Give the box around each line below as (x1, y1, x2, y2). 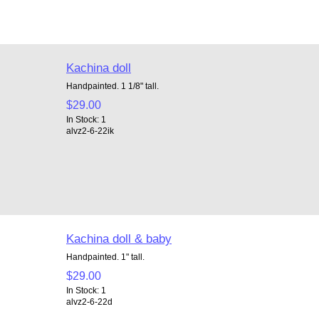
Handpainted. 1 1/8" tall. (66, 80, 159, 90)
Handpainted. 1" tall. (66, 251, 145, 261)
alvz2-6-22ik (66, 125, 114, 135)
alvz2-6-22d (66, 296, 113, 306)
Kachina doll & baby (66, 231, 172, 246)
